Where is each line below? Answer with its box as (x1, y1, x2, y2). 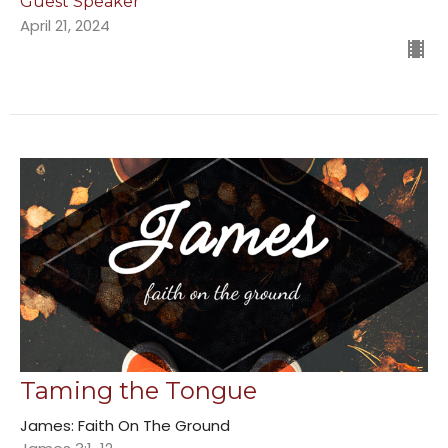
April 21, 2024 (20, 15, 110, 37)
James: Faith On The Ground (20, 414, 230, 436)
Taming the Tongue (20, 375, 257, 405)
